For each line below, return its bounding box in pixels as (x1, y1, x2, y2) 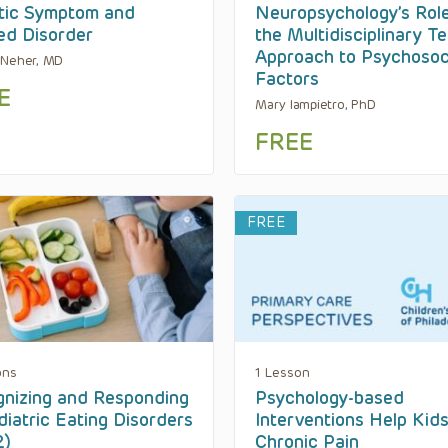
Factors (255, 68, 319, 91)
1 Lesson (255, 364, 310, 380)
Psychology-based (255, 386, 404, 409)
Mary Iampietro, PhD (255, 97, 376, 113)
